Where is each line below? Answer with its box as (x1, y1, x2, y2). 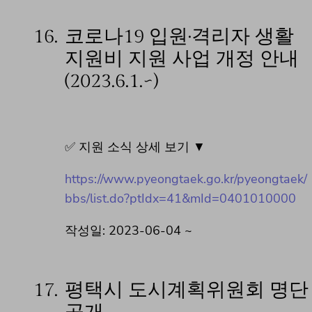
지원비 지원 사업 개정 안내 (65, 47, 299, 71)
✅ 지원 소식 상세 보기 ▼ (65, 139, 205, 156)
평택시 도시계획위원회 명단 (65, 278, 309, 302)
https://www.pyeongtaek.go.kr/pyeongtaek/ (65, 171, 307, 188)
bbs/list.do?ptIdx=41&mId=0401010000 (65, 190, 296, 208)
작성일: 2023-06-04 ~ (65, 222, 192, 240)
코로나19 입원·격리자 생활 (65, 25, 294, 49)
